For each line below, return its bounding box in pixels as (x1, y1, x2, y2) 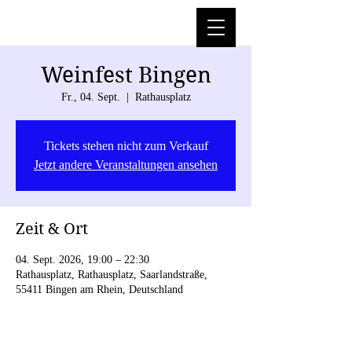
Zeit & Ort (16, 220, 88, 238)
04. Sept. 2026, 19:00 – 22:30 (16, 254, 149, 266)
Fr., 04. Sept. (60, 91, 120, 103)
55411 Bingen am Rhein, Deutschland (16, 284, 183, 295)
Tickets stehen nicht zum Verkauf (43, 139, 208, 152)
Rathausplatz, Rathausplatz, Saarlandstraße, (16, 269, 207, 280)
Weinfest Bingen (40, 62, 211, 88)
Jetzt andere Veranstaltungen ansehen (34, 158, 218, 171)
